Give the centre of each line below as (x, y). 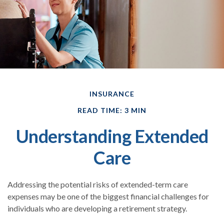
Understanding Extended (112, 136)
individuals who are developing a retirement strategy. (97, 208)
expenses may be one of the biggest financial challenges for (108, 196)
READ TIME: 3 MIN (112, 110)
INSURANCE (112, 94)
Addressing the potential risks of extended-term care (98, 184)
